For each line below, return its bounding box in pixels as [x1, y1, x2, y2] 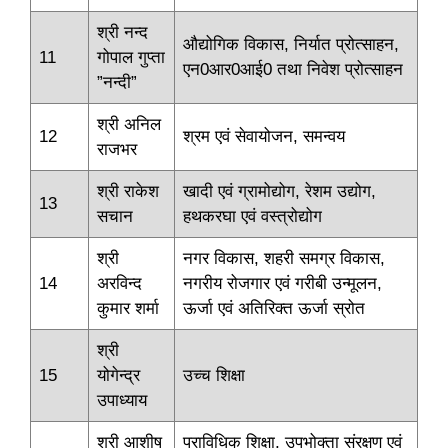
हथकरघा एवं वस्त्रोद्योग [183, 207, 322, 227]
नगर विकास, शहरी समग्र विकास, [183, 249, 385, 269]
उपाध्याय [97, 391, 147, 411]
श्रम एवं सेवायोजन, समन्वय [183, 127, 345, 147]
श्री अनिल [97, 115, 161, 135]
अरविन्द [97, 274, 142, 294]
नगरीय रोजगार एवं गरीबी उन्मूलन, [183, 274, 382, 294]
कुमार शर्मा [97, 299, 159, 319]
